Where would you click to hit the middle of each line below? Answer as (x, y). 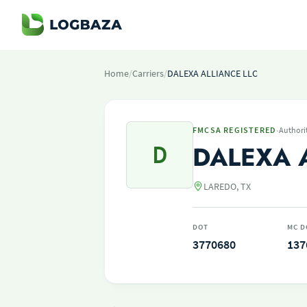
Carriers (148, 73)
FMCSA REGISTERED (235, 130)
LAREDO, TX (227, 186)
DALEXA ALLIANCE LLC (212, 73)
